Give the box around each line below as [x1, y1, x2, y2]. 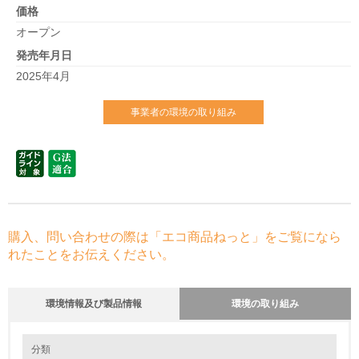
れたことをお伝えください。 [8, 248, 175, 261]
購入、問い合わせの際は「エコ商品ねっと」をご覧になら [8, 230, 341, 244]
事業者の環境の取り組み [131, 107, 236, 118]
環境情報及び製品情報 [46, 298, 142, 309]
